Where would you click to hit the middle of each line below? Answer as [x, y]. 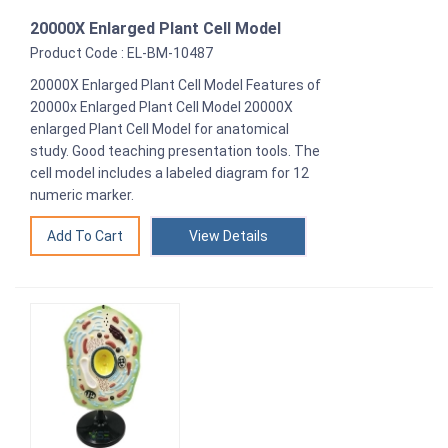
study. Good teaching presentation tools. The [175, 150]
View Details [228, 235]
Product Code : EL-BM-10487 [121, 52]
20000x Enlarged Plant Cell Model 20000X [161, 106]
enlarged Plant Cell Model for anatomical [159, 128]
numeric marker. [82, 194]
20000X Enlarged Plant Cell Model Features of [175, 84]
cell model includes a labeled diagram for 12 [169, 172]
